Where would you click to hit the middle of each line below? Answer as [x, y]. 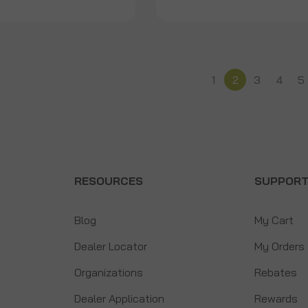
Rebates [276, 272]
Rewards [276, 298]
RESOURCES [108, 180]
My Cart [274, 220]
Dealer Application [119, 298]
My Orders [280, 246]
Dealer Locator [110, 246]
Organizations [108, 272]
